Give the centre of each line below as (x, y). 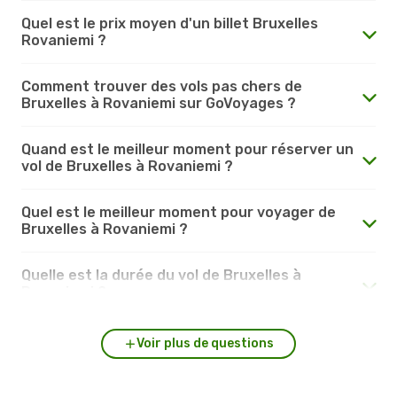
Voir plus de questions (205, 343)
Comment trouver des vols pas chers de (162, 86)
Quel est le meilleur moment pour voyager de (179, 212)
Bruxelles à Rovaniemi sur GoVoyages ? (159, 103)
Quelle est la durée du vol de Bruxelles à (161, 275)
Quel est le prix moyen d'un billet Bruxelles (170, 23)
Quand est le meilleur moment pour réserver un (187, 149)
